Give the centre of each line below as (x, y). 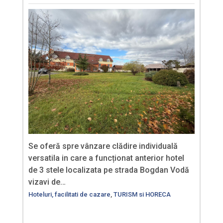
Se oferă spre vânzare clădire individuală (103, 146)
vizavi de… (47, 182)
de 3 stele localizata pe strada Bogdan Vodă (109, 170)
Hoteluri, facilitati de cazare (69, 195)
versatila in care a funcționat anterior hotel (106, 158)
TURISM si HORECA (142, 195)
